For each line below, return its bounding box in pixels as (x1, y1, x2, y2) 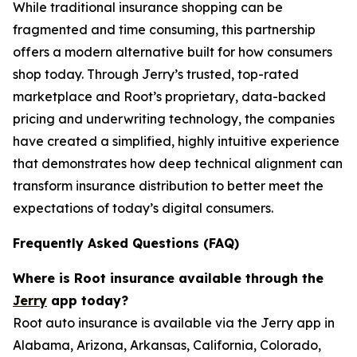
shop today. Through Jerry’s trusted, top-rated (13, 66, 299, 82)
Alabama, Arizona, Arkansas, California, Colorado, (13, 337, 321, 353)
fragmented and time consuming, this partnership (13, 22, 316, 37)
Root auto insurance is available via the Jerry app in (13, 315, 335, 331)
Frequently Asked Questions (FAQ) (13, 235, 239, 251)
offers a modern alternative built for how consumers (13, 44, 332, 60)
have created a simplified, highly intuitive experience (13, 133, 339, 149)
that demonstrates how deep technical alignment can (13, 155, 343, 171)
